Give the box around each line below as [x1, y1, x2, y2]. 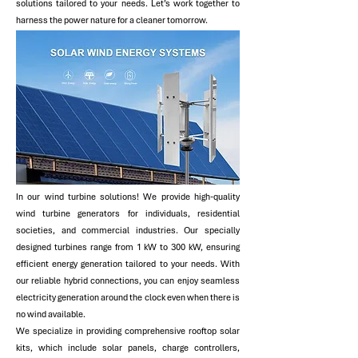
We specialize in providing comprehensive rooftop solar [16, 324, 240, 336]
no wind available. [16, 308, 86, 320]
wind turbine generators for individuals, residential [16, 207, 240, 219]
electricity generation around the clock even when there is [16, 291, 240, 303]
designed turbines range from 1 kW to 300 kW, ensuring [16, 241, 240, 253]
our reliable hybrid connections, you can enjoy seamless [16, 274, 240, 286]
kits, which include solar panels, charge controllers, [16, 341, 240, 353]
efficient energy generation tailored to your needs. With [16, 257, 240, 269]
